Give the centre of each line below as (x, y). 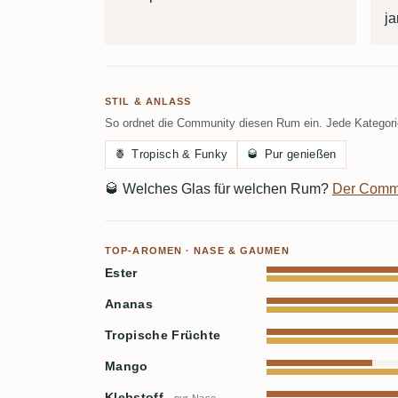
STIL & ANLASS (148, 102)
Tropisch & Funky (180, 155)
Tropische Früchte (163, 336)
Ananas (129, 305)
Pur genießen (300, 155)
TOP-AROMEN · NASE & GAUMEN (197, 251)
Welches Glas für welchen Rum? (226, 189)
